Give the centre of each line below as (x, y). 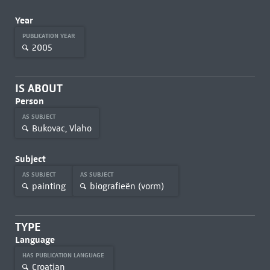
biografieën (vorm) (127, 186)
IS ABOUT (39, 88)
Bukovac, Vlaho (61, 128)
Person (29, 101)
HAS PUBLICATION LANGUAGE (64, 255)
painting (49, 186)
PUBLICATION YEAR (49, 36)
